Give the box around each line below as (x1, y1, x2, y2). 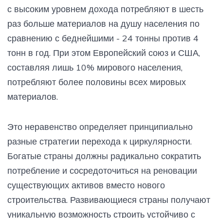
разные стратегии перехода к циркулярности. (7, 136, 192, 147)
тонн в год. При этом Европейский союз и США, (7, 47, 200, 59)
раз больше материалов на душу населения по (7, 18, 200, 30)
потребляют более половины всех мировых (7, 76, 186, 88)
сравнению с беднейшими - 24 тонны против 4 (7, 33, 199, 44)
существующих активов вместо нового (7, 180, 165, 191)
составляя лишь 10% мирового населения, (7, 62, 182, 73)
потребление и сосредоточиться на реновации (7, 165, 197, 177)
